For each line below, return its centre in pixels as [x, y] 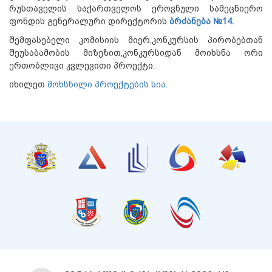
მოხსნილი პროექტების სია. [107, 84]
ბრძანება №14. [202, 21]
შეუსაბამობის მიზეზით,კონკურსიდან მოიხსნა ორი [136, 53]
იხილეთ [28, 84]
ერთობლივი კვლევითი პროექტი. [82, 65]
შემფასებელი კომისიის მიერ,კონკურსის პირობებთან [136, 40]
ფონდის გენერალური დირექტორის [89, 21]
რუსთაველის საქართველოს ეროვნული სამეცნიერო [136, 8]
